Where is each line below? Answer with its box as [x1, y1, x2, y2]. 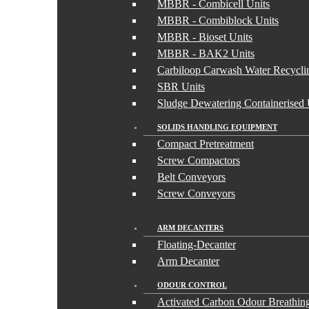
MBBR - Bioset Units [157, 31, 252, 43]
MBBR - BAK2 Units [157, 48, 255, 59]
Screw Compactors [157, 154, 240, 166]
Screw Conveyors [157, 188, 235, 199]
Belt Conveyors [157, 171, 226, 183]
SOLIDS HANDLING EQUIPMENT [157, 123, 277, 131]
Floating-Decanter [157, 239, 236, 250]
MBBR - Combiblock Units [157, 14, 279, 26]
